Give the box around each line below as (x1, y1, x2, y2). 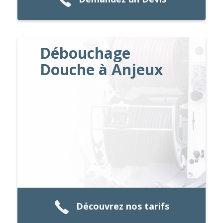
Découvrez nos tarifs (76, 200, 169, 213)
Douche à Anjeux (40, 59, 163, 80)
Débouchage (40, 42, 131, 63)
